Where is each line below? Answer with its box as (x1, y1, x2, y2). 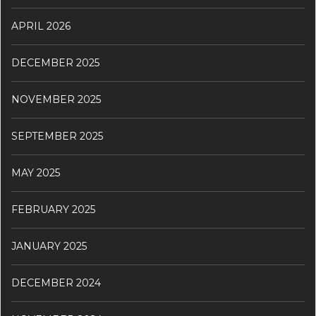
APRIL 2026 (11, 19, 71, 32)
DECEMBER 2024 (11, 276, 101, 289)
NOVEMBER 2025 (11, 92, 101, 106)
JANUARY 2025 (11, 239, 87, 253)
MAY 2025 (11, 166, 60, 179)
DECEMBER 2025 (11, 56, 99, 69)
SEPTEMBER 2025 (11, 129, 103, 142)
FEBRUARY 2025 (11, 202, 95, 216)
